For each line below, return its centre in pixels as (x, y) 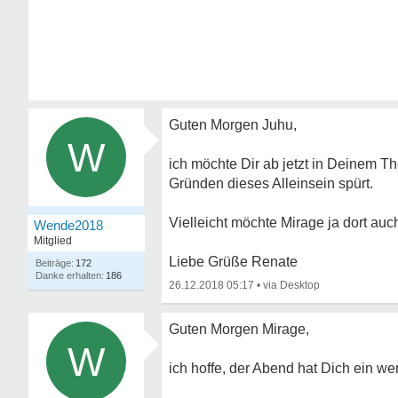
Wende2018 (68, 225)
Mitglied (53, 241)
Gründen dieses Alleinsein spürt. (271, 183)
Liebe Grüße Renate (233, 262)
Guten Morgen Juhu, (233, 125)
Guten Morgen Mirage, (239, 329)
